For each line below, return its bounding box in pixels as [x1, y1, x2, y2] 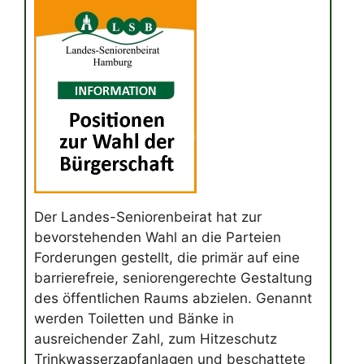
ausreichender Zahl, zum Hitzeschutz [34, 331, 277, 348]
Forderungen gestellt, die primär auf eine [34, 249, 300, 266]
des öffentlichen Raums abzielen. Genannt [34, 290, 312, 307]
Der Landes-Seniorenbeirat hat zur [34, 209, 262, 226]
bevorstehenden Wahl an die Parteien [34, 229, 281, 246]
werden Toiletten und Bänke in [34, 310, 234, 327]
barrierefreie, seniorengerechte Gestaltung [34, 270, 312, 287]
